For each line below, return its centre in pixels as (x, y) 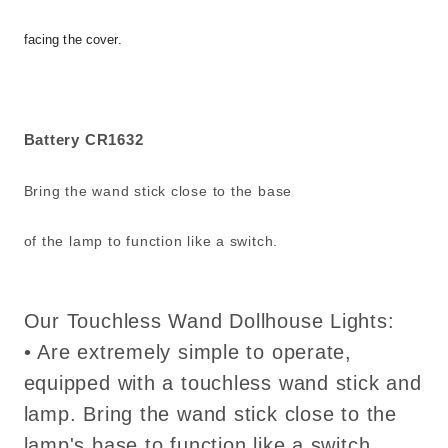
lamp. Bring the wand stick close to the (210, 413)
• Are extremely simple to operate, (188, 351)
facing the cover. (72, 40)
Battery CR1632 (83, 140)
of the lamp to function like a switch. (151, 241)
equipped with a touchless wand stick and (222, 382)
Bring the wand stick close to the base (158, 190)
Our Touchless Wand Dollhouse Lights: (209, 320)
